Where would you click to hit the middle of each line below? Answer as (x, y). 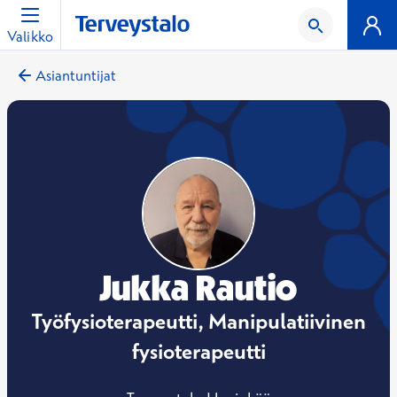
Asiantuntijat (76, 75)
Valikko (31, 37)
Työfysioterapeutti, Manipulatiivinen (198, 321)
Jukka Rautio (198, 288)
